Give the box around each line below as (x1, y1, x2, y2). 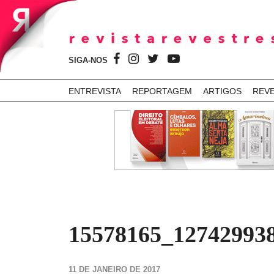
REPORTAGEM (132, 86, 192, 96)
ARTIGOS (203, 86, 242, 96)
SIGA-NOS (68, 56, 110, 65)
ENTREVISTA (68, 86, 121, 96)
